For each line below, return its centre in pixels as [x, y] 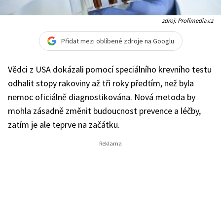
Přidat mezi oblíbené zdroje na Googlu [117, 41]
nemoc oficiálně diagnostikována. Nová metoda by [102, 97]
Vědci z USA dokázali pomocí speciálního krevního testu [110, 69]
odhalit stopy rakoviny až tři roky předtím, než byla [101, 83]
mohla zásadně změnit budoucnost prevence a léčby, [104, 111]
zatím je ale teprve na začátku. [64, 125]
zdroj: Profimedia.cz [187, 20]
